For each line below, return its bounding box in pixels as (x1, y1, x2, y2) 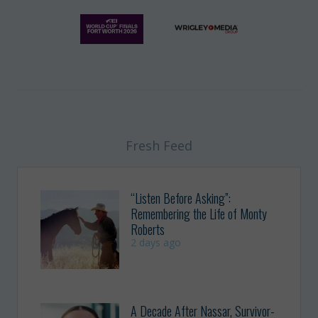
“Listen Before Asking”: (131, 188, 231, 207)
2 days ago (131, 235, 182, 249)
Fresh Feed (126, 136, 192, 154)
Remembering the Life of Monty (131, 204, 268, 223)
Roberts (131, 219, 165, 238)
